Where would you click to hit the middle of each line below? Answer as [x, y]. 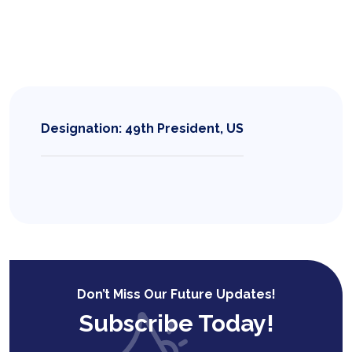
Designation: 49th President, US [142, 128]
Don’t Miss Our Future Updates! [176, 294]
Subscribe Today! [176, 323]
